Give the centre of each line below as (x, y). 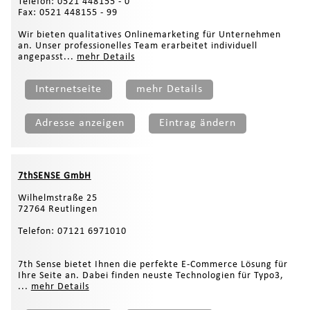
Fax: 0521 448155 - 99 (67, 12)
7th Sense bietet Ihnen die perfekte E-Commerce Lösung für (153, 264)
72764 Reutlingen (57, 209)
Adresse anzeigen (80, 123)
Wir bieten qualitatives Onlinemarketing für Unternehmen (149, 35)
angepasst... (47, 57)
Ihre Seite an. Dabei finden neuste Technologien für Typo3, (151, 275)
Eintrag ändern (197, 123)
